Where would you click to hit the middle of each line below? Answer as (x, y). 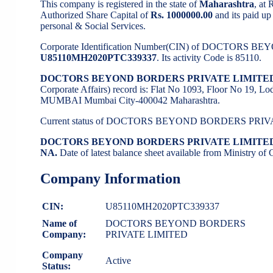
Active (118, 261)
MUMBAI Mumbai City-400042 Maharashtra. (130, 101)
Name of (59, 224)
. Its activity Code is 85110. (209, 58)
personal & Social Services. (93, 26)
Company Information (110, 179)
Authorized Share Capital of (95, 15)
